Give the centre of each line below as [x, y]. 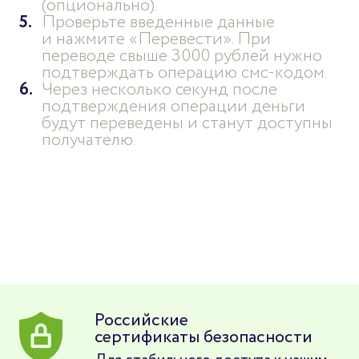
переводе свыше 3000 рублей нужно [182, 55]
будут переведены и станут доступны [187, 123]
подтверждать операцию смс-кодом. [184, 72]
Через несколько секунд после [159, 89]
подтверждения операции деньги [173, 106]
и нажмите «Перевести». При [156, 38]
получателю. [88, 139]
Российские [142, 319]
